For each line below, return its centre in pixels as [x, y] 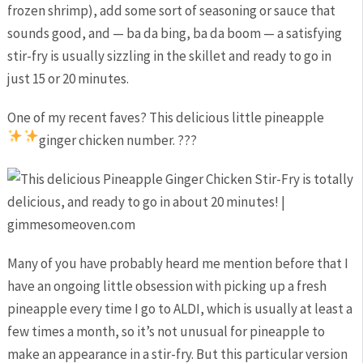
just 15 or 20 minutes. [68, 79]
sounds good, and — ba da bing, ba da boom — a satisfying [174, 33]
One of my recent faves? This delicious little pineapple [165, 117]
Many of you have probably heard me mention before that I [177, 263]
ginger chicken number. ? [111, 140]
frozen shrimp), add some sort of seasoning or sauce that [171, 11]
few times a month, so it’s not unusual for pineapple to [166, 331]
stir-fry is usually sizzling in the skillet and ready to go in [169, 56]
